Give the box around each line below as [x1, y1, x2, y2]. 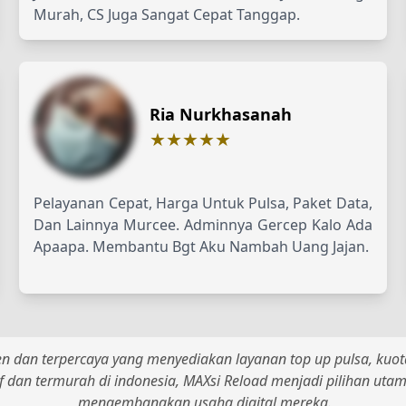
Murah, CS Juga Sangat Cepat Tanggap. [34, 4, 301, 24]
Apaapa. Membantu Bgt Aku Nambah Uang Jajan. [34, 236, 370, 256]
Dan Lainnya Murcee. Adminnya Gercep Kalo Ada [34, 214, 372, 235]
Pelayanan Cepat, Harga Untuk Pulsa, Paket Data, [34, 192, 372, 213]
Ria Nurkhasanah [150, 102, 293, 125]
